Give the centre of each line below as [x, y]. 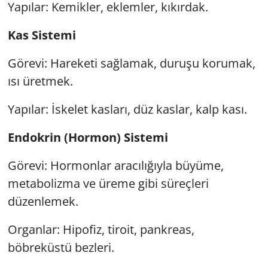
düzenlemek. [43, 201]
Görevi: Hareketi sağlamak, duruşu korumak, [131, 63]
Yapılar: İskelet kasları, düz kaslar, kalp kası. [127, 109]
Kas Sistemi [42, 35]
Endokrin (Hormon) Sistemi [88, 137]
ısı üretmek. [40, 81]
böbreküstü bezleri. [61, 247]
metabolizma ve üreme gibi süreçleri [108, 183]
